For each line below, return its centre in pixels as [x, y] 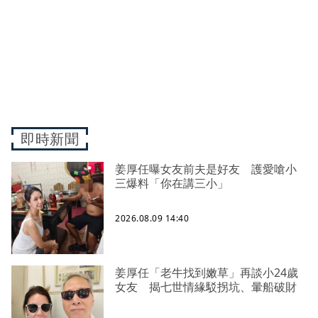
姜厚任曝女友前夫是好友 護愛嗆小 [206, 169]
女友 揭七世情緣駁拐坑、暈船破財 [206, 287]
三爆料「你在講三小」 [177, 183]
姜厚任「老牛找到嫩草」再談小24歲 [207, 273]
